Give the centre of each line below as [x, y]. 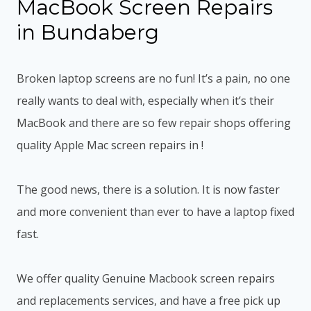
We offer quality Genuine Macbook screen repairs [146, 278]
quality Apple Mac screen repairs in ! [110, 145]
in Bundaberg [88, 32]
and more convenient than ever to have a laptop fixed [155, 212]
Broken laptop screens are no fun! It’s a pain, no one [153, 78]
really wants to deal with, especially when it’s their [145, 101]
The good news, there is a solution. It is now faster [148, 190]
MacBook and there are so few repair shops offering [154, 123]
